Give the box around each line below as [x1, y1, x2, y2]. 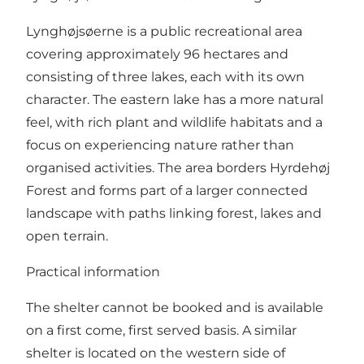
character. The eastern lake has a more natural [26, 92, 323, 108]
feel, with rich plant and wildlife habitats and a [26, 115, 323, 131]
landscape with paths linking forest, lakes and [26, 206, 322, 222]
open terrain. [26, 228, 108, 245]
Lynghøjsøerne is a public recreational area [26, 24, 302, 40]
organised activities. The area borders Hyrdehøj [26, 160, 330, 176]
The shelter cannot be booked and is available [26, 300, 323, 316]
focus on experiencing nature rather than [26, 137, 294, 154]
